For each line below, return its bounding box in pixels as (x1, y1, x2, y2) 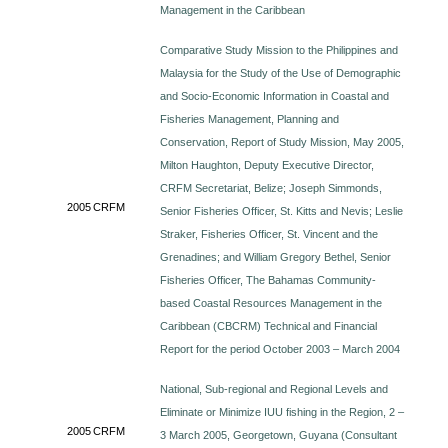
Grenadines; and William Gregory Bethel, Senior (160, 251, 392, 263)
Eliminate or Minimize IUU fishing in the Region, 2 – (160, 406, 405, 418)
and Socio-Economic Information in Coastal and (160, 90, 390, 102)
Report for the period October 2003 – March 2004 (160, 343, 401, 355)
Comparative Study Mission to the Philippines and (160, 44, 399, 56)
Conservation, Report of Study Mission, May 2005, (160, 136, 405, 148)
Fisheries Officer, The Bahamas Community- (160, 274, 377, 286)
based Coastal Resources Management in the (160, 297, 383, 309)
